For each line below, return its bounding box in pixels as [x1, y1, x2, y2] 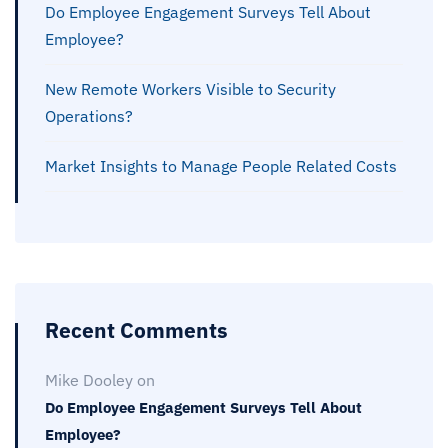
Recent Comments [45, 315, 228, 344]
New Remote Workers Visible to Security [45, 78, 336, 99]
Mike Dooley [45, 369, 133, 390]
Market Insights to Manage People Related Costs [45, 155, 397, 176]
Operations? [45, 105, 133, 126]
